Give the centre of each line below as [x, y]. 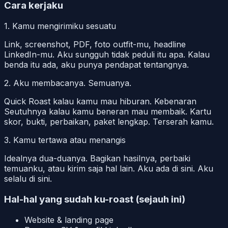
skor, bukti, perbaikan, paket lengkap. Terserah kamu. [109, 122]
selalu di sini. [28, 179]
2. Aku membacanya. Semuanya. [68, 83]
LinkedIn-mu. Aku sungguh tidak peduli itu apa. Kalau [107, 55]
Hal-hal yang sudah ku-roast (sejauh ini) [95, 199]
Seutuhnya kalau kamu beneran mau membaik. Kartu [108, 112]
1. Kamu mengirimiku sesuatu [60, 26]
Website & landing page [69, 220]
